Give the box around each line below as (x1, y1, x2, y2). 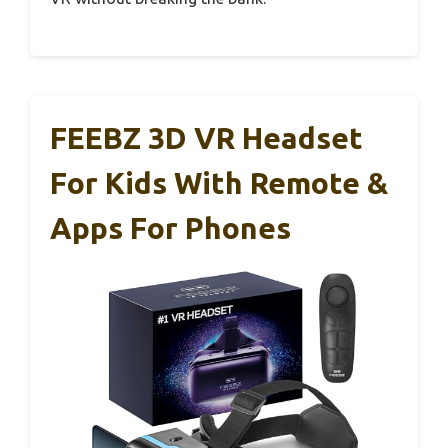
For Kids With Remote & (50, 166, 388, 201)
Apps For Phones (50, 211, 291, 246)
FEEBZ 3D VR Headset (50, 121, 363, 156)
